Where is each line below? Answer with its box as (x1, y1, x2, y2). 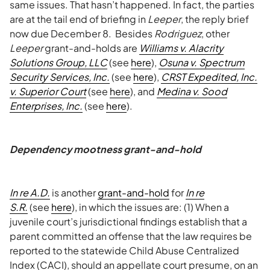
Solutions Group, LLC (10, 56, 107, 69)
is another (50, 186, 98, 199)
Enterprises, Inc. (10, 99, 83, 112)
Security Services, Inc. (10, 71, 110, 83)
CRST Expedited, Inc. (161, 71, 257, 83)
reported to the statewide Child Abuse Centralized (10, 244, 239, 257)
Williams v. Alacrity (139, 42, 224, 54)
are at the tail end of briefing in (10, 13, 148, 25)
